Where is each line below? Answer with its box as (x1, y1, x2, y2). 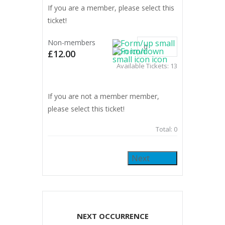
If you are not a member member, (48, 91, 159, 101)
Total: (156, 124, 174, 134)
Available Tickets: (117, 61, 170, 70)
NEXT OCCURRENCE (76, 210, 149, 221)
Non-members (48, 37, 95, 47)
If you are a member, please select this (48, 3, 174, 13)
